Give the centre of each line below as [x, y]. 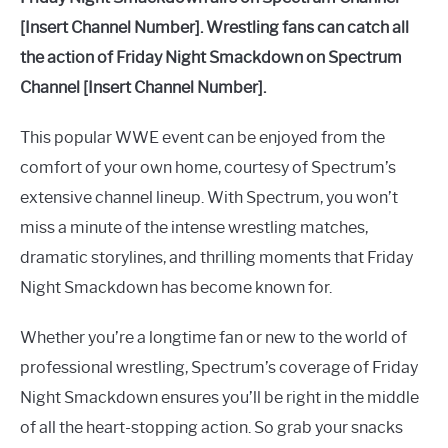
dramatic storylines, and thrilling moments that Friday [216, 257]
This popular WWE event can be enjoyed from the [202, 137]
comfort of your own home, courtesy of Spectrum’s [208, 167]
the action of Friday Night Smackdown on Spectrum [211, 57]
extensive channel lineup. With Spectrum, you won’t [209, 197]
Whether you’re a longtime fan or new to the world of [213, 337]
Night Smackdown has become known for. [176, 287]
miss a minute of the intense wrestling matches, [194, 227]
